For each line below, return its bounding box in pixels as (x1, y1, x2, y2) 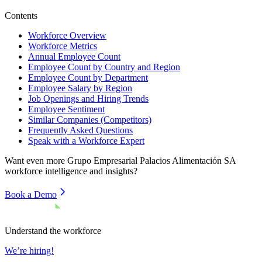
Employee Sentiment (28, 104, 105, 114)
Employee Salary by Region (28, 82, 132, 93)
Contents (5, 10, 37, 20)
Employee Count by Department (28, 72, 148, 82)
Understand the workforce (5, 225, 101, 236)
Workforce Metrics (28, 40, 97, 51)
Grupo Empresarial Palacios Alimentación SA (67, 155, 236, 166)
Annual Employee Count (28, 51, 120, 61)
